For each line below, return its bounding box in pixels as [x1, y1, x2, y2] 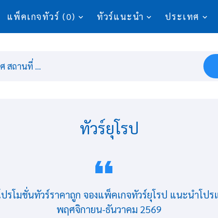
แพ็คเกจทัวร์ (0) [7, 11, 75, 22]
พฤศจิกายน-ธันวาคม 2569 [56, 203, 162, 216]
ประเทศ [165, 11, 200, 22]
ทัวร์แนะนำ [96, 11, 144, 22]
